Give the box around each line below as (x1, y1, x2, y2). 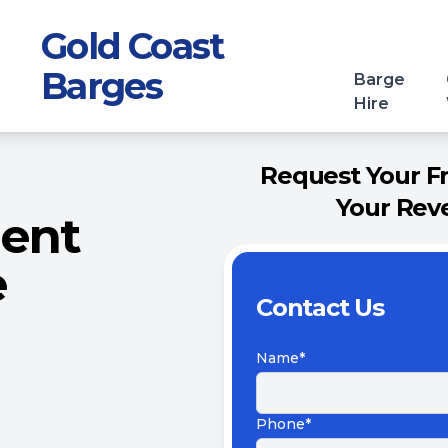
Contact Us (256, 293, 384, 322)
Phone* (256, 415, 311, 433)
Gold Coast (41, 24, 224, 68)
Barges (41, 64, 163, 108)
